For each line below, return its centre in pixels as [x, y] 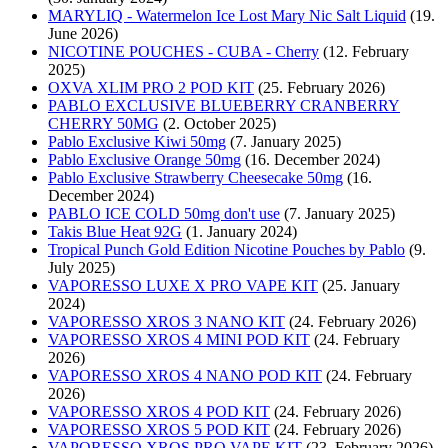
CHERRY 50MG [103, 123]
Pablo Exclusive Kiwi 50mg [137, 141]
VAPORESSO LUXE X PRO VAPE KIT [183, 285]
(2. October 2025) [219, 123]
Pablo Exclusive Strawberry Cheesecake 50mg [195, 177]
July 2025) [81, 267]
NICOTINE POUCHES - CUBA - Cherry [183, 51]
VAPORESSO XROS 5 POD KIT [159, 429]
